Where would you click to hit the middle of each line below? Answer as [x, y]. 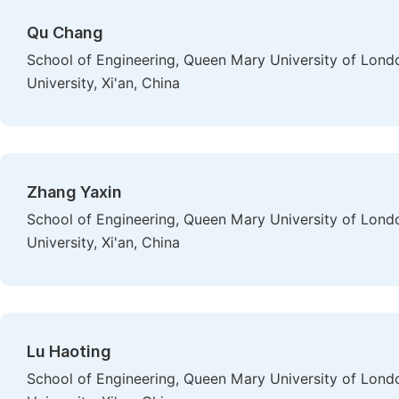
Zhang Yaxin [74, 192]
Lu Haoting [69, 351]
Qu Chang [65, 33]
